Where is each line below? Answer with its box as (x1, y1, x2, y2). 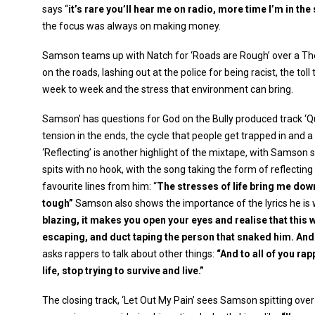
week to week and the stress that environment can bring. (42, 84, 293, 95)
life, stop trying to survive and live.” (42, 265, 204, 276)
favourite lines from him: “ (42, 181, 157, 192)
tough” (42, 198, 73, 209)
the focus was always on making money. (42, 20, 221, 32)
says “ (42, 4, 68, 15)
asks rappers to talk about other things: (42, 248, 217, 259)
